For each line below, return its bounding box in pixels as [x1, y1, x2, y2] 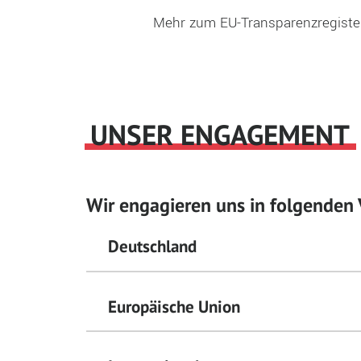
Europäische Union [108, 295, 241, 317]
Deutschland [108, 235, 197, 258]
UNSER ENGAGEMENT [89, 116, 350, 153]
